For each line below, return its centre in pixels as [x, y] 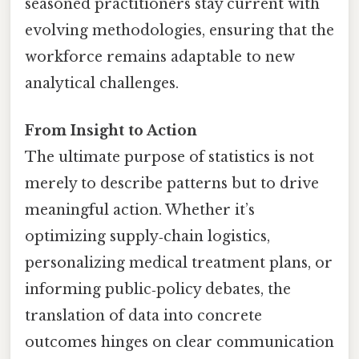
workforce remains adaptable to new [160, 57]
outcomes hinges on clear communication [179, 343]
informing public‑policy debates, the [158, 290]
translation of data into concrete [143, 316]
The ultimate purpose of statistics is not [169, 157]
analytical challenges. [102, 84]
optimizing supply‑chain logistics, [147, 237]
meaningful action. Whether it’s [140, 210]
